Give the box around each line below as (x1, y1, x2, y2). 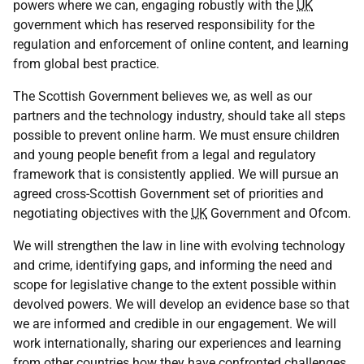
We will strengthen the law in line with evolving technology (13, 238, 345, 253)
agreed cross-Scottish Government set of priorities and (13, 186, 323, 201)
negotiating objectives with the (13, 206, 191, 221)
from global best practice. (13, 56, 159, 71)
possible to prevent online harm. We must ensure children (13, 128, 340, 143)
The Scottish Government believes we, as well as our (13, 89, 312, 104)
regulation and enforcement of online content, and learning (13, 37, 349, 52)
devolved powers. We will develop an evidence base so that (13, 297, 349, 312)
